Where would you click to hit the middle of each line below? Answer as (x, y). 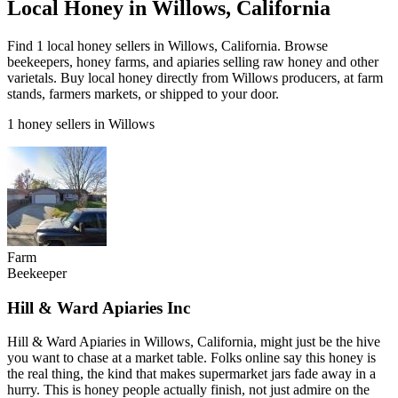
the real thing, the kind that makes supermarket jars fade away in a (191, 374)
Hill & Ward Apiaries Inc (99, 307)
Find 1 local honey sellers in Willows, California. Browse (167, 45)
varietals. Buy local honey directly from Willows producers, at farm (195, 77)
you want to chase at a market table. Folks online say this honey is (191, 358)
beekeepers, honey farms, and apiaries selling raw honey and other (193, 61)
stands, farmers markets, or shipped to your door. (143, 93)
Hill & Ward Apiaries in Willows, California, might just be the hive (194, 342)
